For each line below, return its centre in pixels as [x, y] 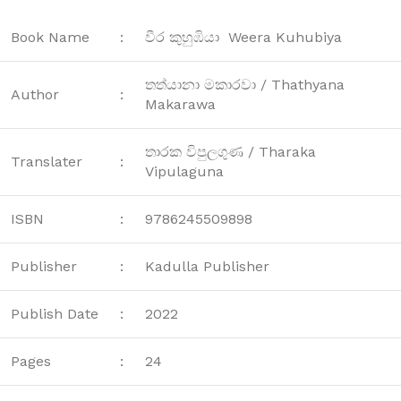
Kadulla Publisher [207, 266]
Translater [47, 161]
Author [35, 94]
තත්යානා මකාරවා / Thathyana [245, 84]
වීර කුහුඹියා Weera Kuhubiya [243, 37]
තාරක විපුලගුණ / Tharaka [230, 151]
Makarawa [180, 104]
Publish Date [55, 313]
